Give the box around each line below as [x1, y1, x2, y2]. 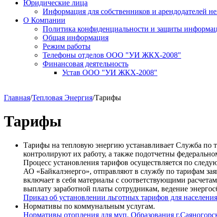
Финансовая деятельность [43, 60, 128, 68]
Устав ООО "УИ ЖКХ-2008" [62, 68, 157, 77]
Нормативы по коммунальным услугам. [23, 201, 155, 210]
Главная [4, 93, 30, 102]
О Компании [23, 16, 65, 24]
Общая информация [43, 33, 108, 42]
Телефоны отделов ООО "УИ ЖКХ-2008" [43, 51, 181, 59]
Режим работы [43, 42, 91, 50]
